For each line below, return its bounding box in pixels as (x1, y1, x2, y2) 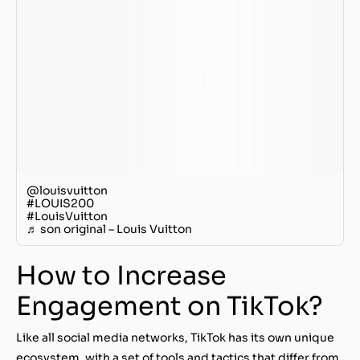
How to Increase (16, 259, 227, 292)
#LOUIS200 (27, 195, 94, 211)
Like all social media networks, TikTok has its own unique (16, 329, 334, 345)
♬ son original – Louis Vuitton (27, 221, 192, 236)
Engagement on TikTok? (16, 289, 323, 322)
